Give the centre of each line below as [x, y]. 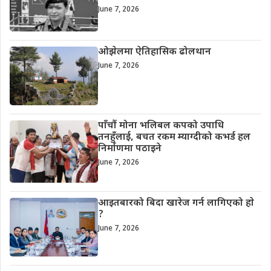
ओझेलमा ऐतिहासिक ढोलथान [154, 53]
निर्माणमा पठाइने [129, 149]
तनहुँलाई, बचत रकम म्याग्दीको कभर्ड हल [174, 138]
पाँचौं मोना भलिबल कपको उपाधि [161, 126]
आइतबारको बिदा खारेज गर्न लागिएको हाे [177, 204]
